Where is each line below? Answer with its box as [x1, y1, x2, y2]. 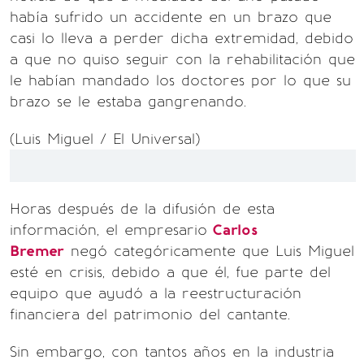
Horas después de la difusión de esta [10, 200, 275, 218]
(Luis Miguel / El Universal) [10, 130, 200, 148]
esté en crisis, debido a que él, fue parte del [10, 263, 331, 281]
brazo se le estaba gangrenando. [10, 93, 246, 110]
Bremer [10, 242, 64, 260]
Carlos [207, 221, 258, 239]
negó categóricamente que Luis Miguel [64, 242, 354, 260]
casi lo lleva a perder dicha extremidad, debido [10, 29, 353, 47]
